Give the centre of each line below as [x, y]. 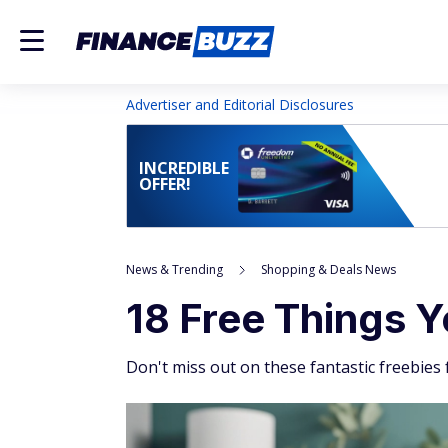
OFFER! [165, 184]
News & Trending [174, 269]
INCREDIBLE [184, 168]
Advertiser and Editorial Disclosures [240, 104]
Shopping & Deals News [328, 269]
